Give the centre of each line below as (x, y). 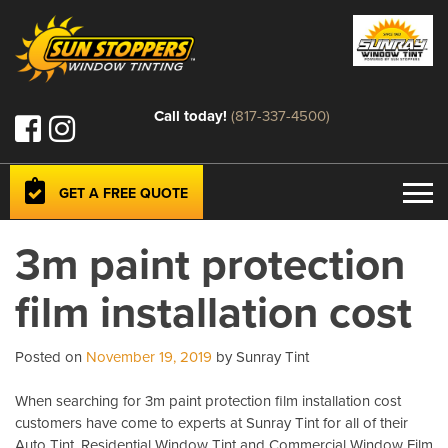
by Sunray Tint (260, 356)
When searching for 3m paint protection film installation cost (208, 401)
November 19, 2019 (149, 356)
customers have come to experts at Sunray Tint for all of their (211, 423)
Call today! (190, 115)
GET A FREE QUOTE (123, 192)
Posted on (50, 356)
